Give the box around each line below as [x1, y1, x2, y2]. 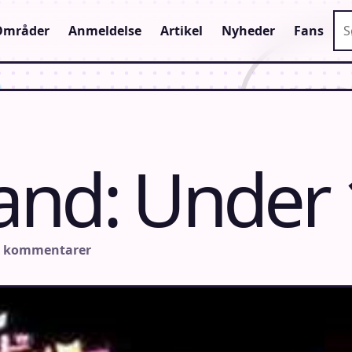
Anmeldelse [68, 21, 141, 39]
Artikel [159, 21, 203, 39]
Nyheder [221, 21, 275, 39]
